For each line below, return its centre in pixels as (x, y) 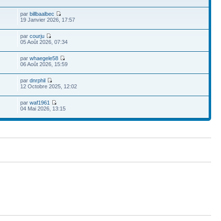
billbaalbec (42, 14)
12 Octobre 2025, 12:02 (49, 86)
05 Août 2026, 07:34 (44, 42)
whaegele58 (44, 58)
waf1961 (40, 103)
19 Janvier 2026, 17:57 (48, 20)
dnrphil (38, 80)
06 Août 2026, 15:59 (44, 64)
